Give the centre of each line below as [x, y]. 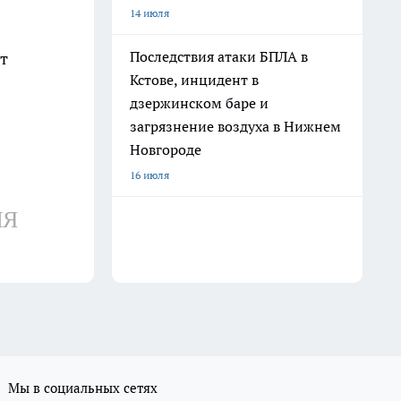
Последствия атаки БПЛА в [219, 56]
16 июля [149, 175]
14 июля [149, 13]
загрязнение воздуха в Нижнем [235, 126]
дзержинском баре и [199, 103]
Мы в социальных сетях [83, 388]
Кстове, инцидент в [194, 80]
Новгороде [166, 149]
